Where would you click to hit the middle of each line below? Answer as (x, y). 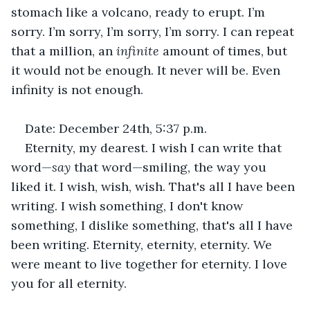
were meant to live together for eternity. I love (151, 264)
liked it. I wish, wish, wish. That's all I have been (155, 186)
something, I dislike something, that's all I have (154, 225)
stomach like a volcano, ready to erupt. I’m (140, 12)
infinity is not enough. (77, 89)
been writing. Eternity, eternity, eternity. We (143, 244)
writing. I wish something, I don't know (129, 206)
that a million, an (64, 51)
